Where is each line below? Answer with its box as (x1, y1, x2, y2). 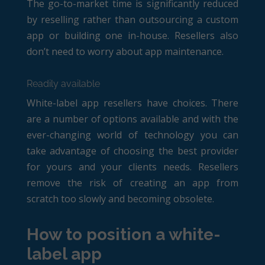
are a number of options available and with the (26, 112, 239, 125)
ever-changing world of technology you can (26, 128, 239, 141)
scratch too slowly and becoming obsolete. (26, 192, 214, 205)
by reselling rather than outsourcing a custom (26, 12, 239, 26)
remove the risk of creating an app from (26, 176, 239, 189)
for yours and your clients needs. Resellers (26, 160, 239, 173)
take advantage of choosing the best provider (26, 144, 239, 157)
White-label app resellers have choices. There (26, 96, 239, 109)
